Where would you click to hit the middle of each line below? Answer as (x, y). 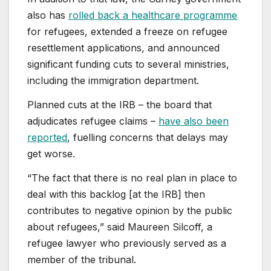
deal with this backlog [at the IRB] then (116, 194)
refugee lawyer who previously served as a (127, 243)
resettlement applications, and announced (123, 47)
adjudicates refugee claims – (93, 121)
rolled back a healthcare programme (153, 15)
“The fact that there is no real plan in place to (132, 178)
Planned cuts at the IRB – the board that (119, 104)
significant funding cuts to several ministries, (128, 64)
